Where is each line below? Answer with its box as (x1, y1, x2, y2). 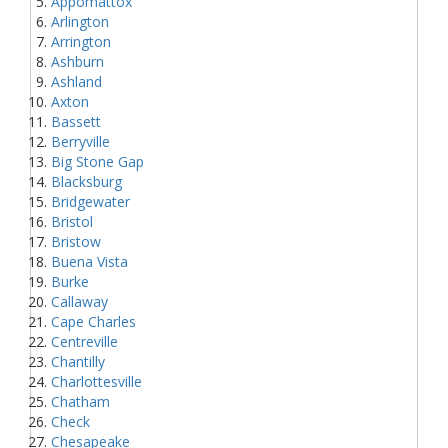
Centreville (51, 332, 118, 351)
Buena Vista (51, 252, 128, 271)
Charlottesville (51, 372, 142, 391)
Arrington (51, 32, 111, 51)
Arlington (51, 12, 109, 31)
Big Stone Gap (51, 152, 144, 171)
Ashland (51, 72, 102, 91)
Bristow (51, 232, 101, 251)
